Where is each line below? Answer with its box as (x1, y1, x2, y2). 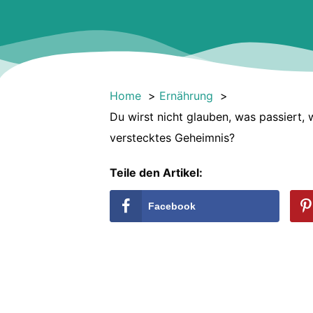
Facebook (148, 201, 196, 212)
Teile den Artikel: (110, 166, 203, 180)
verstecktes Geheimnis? (110, 131, 235, 145)
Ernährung (159, 89, 213, 103)
